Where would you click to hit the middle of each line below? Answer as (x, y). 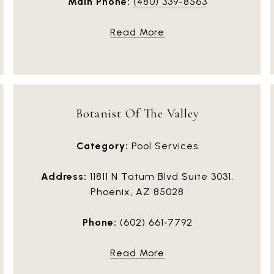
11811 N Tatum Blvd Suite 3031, (160, 176)
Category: (102, 146)
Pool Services (163, 146)
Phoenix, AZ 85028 (137, 191)
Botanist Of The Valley (137, 113)
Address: (64, 176)
